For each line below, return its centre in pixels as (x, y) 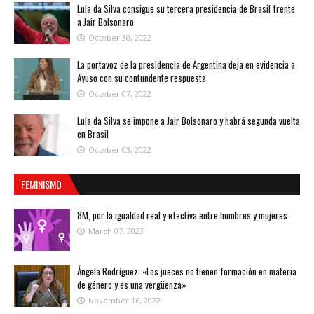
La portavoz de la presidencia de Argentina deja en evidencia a (186, 65)
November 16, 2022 (124, 301)
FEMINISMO (41, 184)
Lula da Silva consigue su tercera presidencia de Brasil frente (186, 9)
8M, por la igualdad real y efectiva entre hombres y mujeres (182, 216)
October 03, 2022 (120, 150)
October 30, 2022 (120, 38)
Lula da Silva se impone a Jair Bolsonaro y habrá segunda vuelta (189, 121)
